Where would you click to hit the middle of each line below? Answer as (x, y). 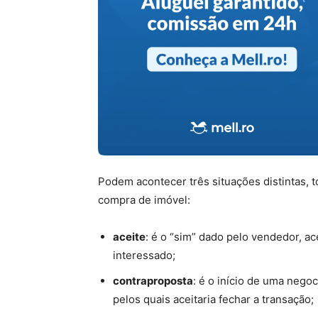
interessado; (144, 255)
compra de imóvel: (144, 200)
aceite (129, 237)
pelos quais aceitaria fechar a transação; (213, 299)
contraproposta (153, 281)
